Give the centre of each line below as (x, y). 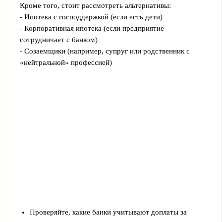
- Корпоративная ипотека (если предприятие (92, 28)
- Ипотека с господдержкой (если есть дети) (91, 17)
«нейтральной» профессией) (66, 62)
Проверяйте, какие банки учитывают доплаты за (108, 212)
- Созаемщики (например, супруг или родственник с (105, 51)
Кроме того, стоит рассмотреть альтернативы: (95, 5)
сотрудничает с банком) (58, 39)
